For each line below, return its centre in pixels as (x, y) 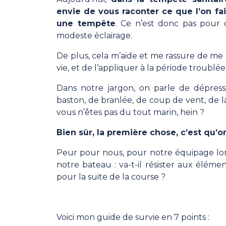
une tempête (86, 24)
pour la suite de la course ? (111, 177)
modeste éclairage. (94, 36)
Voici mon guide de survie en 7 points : (133, 217)
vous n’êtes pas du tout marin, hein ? (130, 112)
